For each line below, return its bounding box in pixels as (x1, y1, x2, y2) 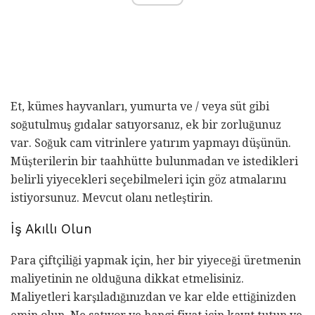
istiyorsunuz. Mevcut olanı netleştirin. (11, 191, 213, 205)
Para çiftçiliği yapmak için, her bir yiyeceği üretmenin (11, 254, 301, 268)
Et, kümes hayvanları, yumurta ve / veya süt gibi (11, 99, 269, 113)
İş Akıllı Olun (11, 221, 92, 238)
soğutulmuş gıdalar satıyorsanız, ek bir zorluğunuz (11, 117, 281, 131)
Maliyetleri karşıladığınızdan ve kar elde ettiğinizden (11, 290, 296, 304)
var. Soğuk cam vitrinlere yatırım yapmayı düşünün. (11, 136, 291, 150)
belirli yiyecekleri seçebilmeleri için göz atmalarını (11, 172, 286, 186)
